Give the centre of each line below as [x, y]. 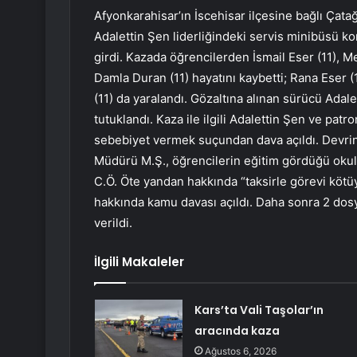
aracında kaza [237, 331]
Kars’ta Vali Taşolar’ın [259, 310]
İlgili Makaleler [139, 262]
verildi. [113, 223]
